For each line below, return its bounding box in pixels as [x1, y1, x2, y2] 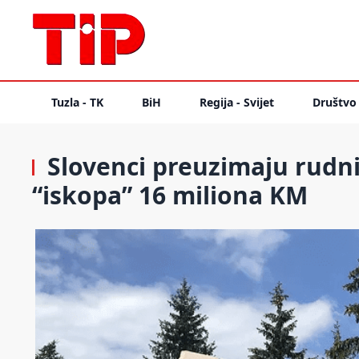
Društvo [313, 95, 357, 110]
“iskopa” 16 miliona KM [32, 179, 308, 212]
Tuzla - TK [51, 95, 103, 110]
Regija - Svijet [200, 95, 274, 110]
